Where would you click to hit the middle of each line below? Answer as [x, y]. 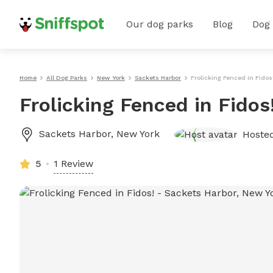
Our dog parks [160, 24]
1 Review [73, 164]
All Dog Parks [67, 78]
